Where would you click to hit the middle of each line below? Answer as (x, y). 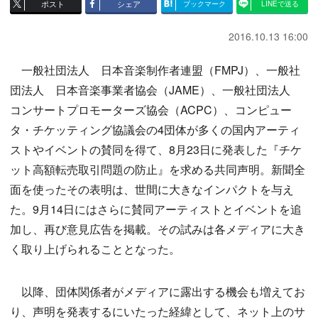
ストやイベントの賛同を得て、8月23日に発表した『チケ (156, 150)
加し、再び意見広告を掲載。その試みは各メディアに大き (158, 229)
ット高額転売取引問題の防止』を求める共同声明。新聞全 (158, 170)
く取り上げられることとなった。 (95, 249)
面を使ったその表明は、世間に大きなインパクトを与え (152, 190)
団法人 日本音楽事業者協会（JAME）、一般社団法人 (156, 90)
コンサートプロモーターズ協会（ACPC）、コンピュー (151, 110)
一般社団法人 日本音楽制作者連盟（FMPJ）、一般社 (155, 70)
